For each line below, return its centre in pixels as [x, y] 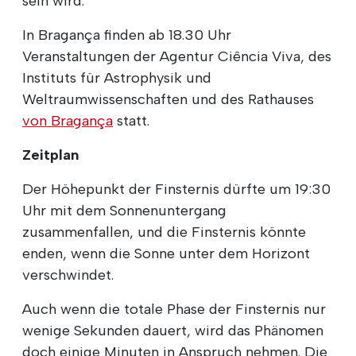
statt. [131, 120]
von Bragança [68, 120]
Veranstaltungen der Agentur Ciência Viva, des [177, 56]
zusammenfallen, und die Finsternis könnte [164, 232]
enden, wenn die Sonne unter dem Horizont [166, 253]
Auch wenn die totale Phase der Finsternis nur [174, 309]
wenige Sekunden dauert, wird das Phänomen [173, 330]
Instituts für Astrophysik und [117, 77]
